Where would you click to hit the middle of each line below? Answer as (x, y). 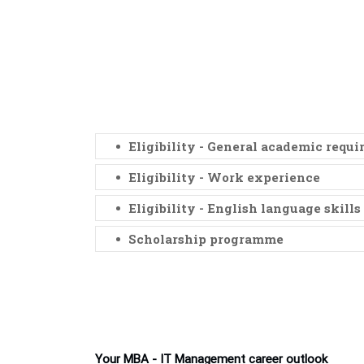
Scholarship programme (206, 239)
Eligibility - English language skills (245, 208)
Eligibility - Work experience (224, 177)
